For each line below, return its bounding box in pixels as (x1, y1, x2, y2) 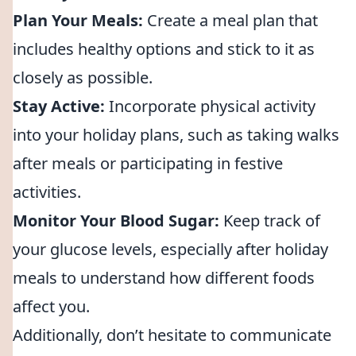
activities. (13, 181, 81, 203)
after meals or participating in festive (13, 153, 283, 174)
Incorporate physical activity (105, 95, 315, 117)
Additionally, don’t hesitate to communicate (13, 324, 331, 346)
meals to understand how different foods (13, 267, 315, 288)
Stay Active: (13, 95, 105, 117)
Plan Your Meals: (13, 10, 143, 31)
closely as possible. (13, 67, 153, 88)
